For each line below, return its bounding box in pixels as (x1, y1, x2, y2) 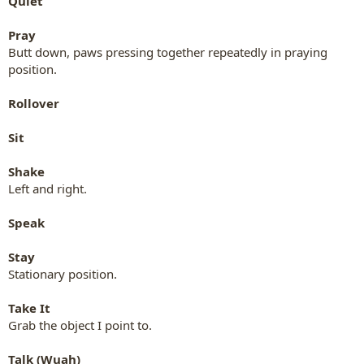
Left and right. (8, 180, 87, 197)
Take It (8, 299, 50, 316)
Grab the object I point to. (8, 316, 152, 333)
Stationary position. (8, 265, 117, 282)
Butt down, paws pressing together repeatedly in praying (8, 43, 327, 60)
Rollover (8, 94, 59, 111)
